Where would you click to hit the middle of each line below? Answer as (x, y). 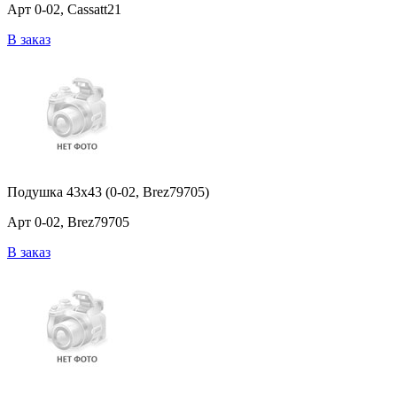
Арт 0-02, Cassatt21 (64, 10)
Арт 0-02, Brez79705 (68, 222)
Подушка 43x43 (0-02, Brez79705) (108, 192)
